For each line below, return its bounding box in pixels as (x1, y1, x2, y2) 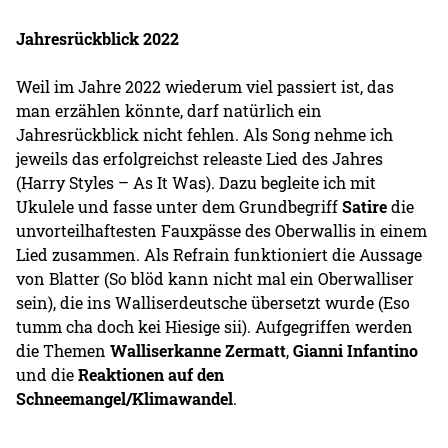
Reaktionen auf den (78, 363, 225, 385)
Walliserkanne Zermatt (110, 339, 287, 361)
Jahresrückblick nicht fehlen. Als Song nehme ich (16, 123, 394, 145)
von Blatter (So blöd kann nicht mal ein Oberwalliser (16, 267, 415, 289)
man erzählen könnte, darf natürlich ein (16, 99, 323, 121)
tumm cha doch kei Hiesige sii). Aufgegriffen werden (16, 315, 414, 337)
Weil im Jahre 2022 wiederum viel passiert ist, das (16, 75, 395, 97)
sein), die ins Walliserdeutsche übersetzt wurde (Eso (16, 291, 411, 313)
